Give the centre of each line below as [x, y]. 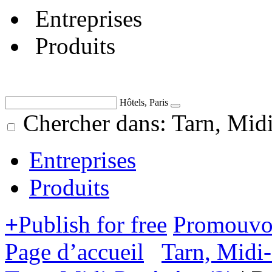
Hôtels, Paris [144, 102]
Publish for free [93, 224]
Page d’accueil [74, 251]
